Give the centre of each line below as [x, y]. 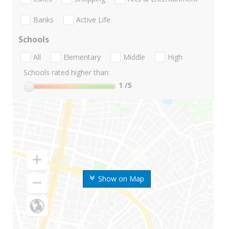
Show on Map [121, 179]
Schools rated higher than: [67, 73]
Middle [134, 57]
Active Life [93, 20]
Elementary [82, 57]
